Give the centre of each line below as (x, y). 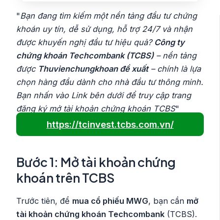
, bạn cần (168, 201)
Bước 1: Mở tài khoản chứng (96, 162)
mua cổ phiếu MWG (110, 201)
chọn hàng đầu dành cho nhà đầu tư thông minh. (110, 82)
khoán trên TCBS (66, 178)
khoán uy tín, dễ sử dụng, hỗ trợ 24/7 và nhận (105, 29)
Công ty (170, 42)
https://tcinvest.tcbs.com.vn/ (110, 124)
